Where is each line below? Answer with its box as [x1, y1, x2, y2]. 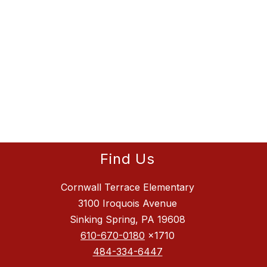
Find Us [100, 150, 155, 168]
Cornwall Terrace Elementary [61, 181, 194, 194]
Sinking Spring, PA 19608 [70, 213, 185, 226]
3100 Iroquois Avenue [78, 197, 177, 210]
